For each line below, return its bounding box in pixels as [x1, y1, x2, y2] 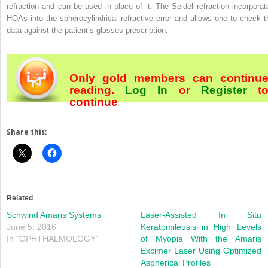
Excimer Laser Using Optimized [141, 245, 261, 255]
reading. [69, 83, 126, 96]
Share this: [7, 127, 47, 136]
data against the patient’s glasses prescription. [7, 25, 168, 35]
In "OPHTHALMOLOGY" [7, 233, 99, 243]
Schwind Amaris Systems [7, 209, 101, 220]
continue [69, 95, 118, 108]
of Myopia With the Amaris [141, 233, 261, 243]
